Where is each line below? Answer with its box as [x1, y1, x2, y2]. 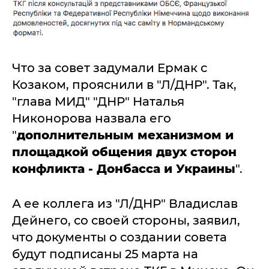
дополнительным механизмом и [17, 127, 234, 142]
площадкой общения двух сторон [12, 144, 237, 159]
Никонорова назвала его [12, 110, 171, 125]
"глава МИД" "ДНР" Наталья [12, 94, 184, 109]
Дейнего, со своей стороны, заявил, [12, 213, 240, 228]
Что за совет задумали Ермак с [12, 60, 207, 75]
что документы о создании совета [12, 229, 227, 244]
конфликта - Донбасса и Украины [12, 161, 235, 176]
